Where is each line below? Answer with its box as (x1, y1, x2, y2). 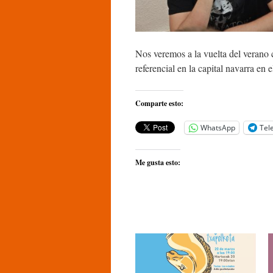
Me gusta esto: (135, 157, 180, 168)
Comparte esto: (135, 97, 183, 108)
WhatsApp (200, 122, 235, 133)
